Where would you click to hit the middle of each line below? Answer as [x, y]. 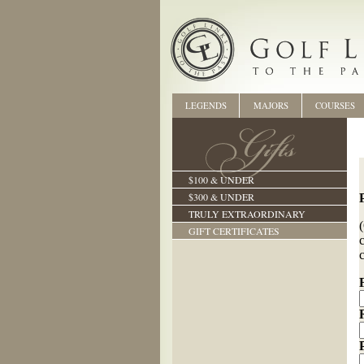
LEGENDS [206, 105]
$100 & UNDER [221, 180]
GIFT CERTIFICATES [234, 231]
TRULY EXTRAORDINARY [247, 214]
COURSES [335, 105]
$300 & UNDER [221, 197]
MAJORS [271, 105]
